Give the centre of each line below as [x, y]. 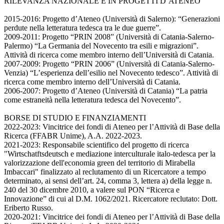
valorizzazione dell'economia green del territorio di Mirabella [99, 163]
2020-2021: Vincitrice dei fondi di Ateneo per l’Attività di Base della [112, 217]
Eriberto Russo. [28, 208]
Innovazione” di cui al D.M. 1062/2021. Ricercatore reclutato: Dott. [111, 199]
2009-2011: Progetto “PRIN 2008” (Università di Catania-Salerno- [109, 37]
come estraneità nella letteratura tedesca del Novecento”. [92, 100]
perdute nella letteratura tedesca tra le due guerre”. [82, 28]
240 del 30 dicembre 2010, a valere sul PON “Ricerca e [92, 190]
